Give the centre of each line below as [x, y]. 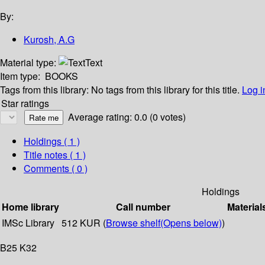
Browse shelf [133, 223]
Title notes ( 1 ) [55, 155]
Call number [143, 207]
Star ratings [25, 104]
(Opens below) [191, 223]
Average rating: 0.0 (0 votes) [127, 117]
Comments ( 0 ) [56, 169]
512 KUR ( [84, 223]
